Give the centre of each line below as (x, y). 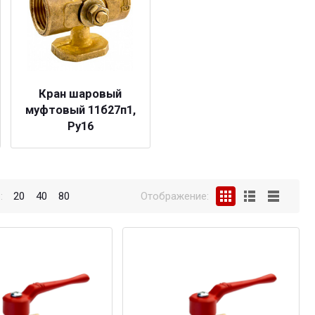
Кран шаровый (81, 94)
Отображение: (175, 196)
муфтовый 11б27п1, (80, 110)
